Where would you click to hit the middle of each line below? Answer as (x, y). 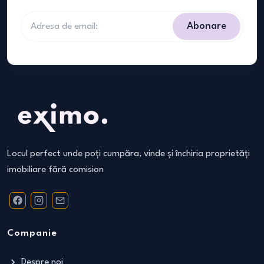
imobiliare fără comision (55, 169)
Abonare (207, 26)
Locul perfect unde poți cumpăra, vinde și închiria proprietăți (128, 154)
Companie (32, 233)
